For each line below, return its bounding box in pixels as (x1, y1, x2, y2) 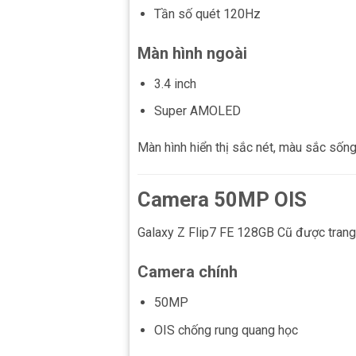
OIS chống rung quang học (153, 322, 298, 338)
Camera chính (137, 262, 238, 282)
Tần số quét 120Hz (153, 6, 261, 21)
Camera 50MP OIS (137, 187, 307, 211)
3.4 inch (153, 75, 196, 91)
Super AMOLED (153, 103, 241, 119)
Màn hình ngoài (137, 43, 247, 63)
